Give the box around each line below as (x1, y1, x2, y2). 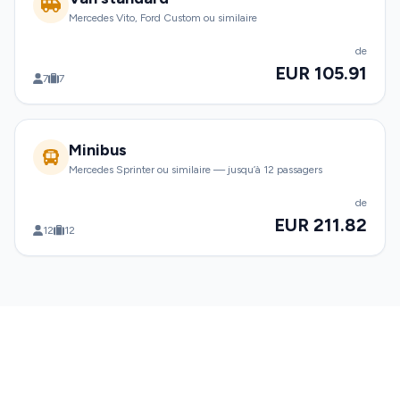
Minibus (69, 140, 127, 160)
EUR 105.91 (275, 62, 367, 84)
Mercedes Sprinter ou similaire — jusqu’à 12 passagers (69, 163, 322, 176)
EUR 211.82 (274, 214, 367, 236)
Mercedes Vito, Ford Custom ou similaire (69, 12, 257, 24)
